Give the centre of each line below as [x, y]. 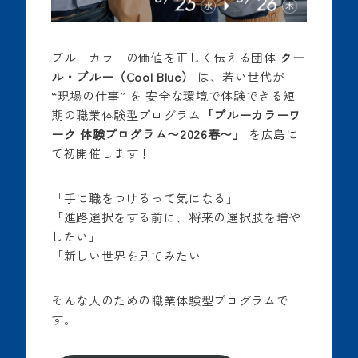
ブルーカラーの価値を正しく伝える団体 [166, 58]
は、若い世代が [241, 77]
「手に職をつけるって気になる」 [145, 198]
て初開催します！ [101, 153]
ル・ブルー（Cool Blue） [124, 77]
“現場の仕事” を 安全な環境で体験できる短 [174, 96]
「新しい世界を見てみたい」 [133, 256]
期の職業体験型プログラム [126, 115]
